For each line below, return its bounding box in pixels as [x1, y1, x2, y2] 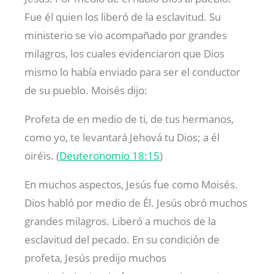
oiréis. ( [24, 148, 59, 163]
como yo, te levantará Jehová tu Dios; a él [24, 130, 220, 144]
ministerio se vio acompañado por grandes [24, 28, 227, 42]
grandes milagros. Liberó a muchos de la [24, 213, 216, 228]
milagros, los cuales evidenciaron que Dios [24, 46, 224, 61]
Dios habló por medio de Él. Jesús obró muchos [24, 195, 247, 210]
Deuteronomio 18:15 [59, 148, 160, 163]
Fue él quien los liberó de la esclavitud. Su [24, 9, 221, 24]
